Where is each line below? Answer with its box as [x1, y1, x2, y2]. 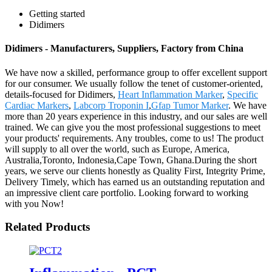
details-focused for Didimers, [5, 89, 118, 100]
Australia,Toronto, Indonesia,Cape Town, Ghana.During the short [5, 154, 257, 165]
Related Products [5, 220, 90, 234]
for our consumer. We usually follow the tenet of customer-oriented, [5, 78, 263, 89]
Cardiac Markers [5, 100, 69, 110]
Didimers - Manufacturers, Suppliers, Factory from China [5, 43, 243, 54]
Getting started [29, 8, 85, 19]
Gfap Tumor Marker [151, 100, 228, 110]
